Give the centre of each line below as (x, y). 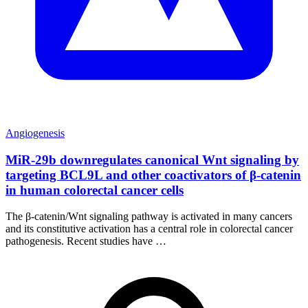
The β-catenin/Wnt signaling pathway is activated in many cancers (149, 217)
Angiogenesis (35, 133)
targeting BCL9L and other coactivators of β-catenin (153, 175)
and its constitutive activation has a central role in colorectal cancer (149, 229)
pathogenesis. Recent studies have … (86, 241)
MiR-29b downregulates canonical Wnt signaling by (152, 159)
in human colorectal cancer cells (95, 190)
